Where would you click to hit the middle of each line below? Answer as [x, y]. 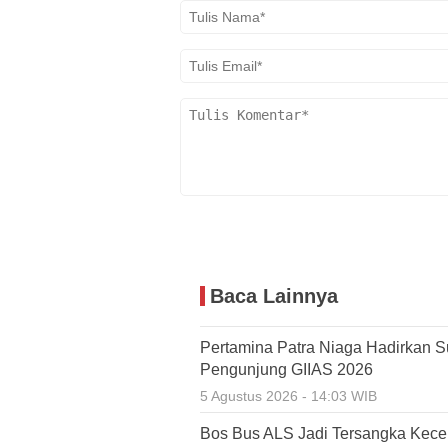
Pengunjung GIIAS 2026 [286, 369]
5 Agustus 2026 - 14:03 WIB [288, 396]
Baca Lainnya [274, 296]
